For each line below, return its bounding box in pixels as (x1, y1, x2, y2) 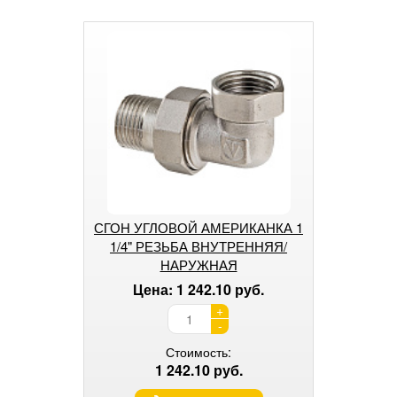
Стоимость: (166, 342, 231, 361)
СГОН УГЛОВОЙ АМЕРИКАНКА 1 (94, 217, 303, 237)
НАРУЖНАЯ (160, 254, 237, 274)
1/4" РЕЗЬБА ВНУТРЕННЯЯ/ (110, 236, 287, 255)
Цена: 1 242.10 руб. (133, 278, 264, 300)
